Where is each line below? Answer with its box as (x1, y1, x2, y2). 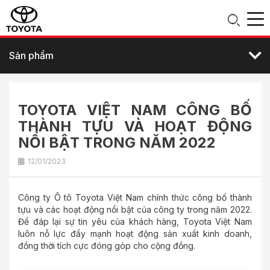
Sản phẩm (9, 49, 54, 61)
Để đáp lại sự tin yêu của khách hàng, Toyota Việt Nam (18, 216, 252, 227)
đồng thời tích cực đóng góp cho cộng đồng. (18, 240, 195, 251)
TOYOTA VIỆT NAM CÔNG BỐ (18, 101, 252, 119)
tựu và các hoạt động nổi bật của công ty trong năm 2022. (18, 204, 252, 215)
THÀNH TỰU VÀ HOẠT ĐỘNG (18, 118, 252, 135)
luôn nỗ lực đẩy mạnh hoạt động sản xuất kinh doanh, (18, 228, 252, 239)
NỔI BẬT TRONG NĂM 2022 (18, 134, 216, 151)
